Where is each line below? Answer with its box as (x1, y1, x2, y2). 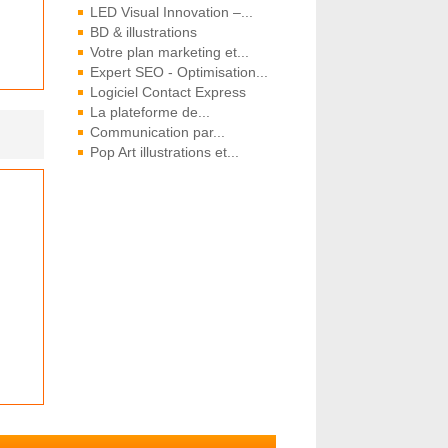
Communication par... (89, 124, 225, 140)
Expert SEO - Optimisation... (89, 64, 268, 80)
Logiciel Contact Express (89, 84, 246, 100)
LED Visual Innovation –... (89, 4, 253, 20)
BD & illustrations (89, 24, 197, 40)
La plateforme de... (89, 104, 210, 120)
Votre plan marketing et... (89, 44, 249, 60)
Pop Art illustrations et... (89, 144, 239, 160)
